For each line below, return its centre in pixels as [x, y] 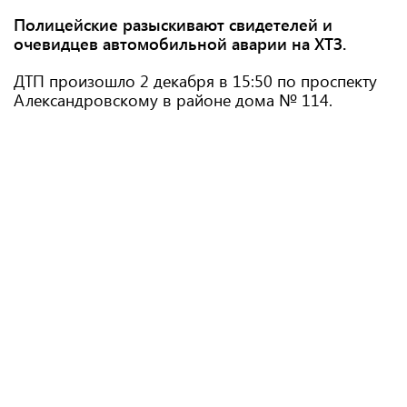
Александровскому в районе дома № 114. [173, 100]
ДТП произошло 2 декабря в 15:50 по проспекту [195, 81]
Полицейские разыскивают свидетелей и [173, 25]
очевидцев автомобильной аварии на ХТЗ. [180, 44]
